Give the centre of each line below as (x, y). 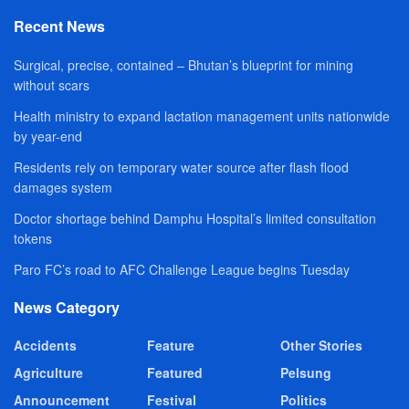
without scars (52, 84)
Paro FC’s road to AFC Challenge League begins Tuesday (182, 269)
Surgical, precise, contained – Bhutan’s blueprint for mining (184, 64)
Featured (175, 372)
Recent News (59, 26)
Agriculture (48, 372)
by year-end (48, 136)
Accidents (45, 345)
